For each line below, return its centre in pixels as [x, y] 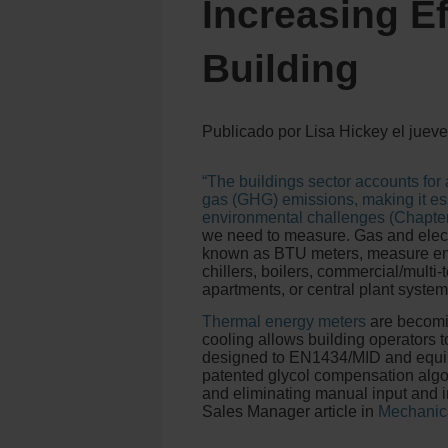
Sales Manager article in [290, 411]
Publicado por [253, 131]
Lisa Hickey [346, 131]
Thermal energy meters [284, 321]
